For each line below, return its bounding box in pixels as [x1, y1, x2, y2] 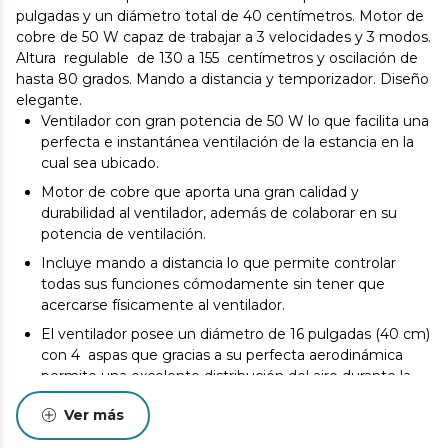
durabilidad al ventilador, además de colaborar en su [41, 203, 397, 222]
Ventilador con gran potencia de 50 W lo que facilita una [41, 111, 429, 130]
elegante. [16, 90, 82, 109]
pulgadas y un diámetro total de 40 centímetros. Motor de [16, 6, 424, 25]
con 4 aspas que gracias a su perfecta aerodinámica [41, 345, 403, 364]
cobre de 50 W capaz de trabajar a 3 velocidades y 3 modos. [16, 27, 431, 46]
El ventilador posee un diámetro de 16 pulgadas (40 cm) [41, 324, 430, 343]
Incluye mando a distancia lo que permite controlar [41, 253, 396, 272]
